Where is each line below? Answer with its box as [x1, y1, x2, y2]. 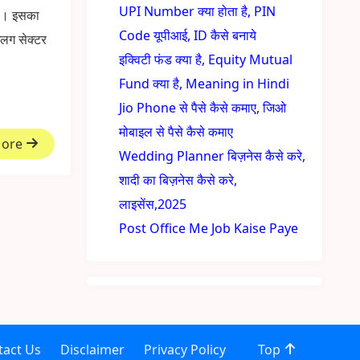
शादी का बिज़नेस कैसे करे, [119, 171, 238, 189]
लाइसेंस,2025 [119, 195, 187, 213]
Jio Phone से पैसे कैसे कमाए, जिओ [119, 99, 287, 117]
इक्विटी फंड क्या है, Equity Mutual [119, 51, 293, 68]
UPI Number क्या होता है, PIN [119, 2, 276, 20]
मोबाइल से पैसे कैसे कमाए [119, 123, 234, 141]
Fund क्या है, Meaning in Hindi [119, 75, 290, 92]
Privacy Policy [143, 341, 226, 358]
